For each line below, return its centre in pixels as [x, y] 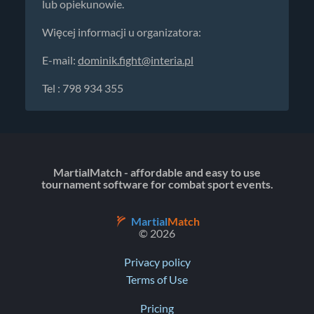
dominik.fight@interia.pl [136, 60]
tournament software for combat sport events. [157, 184]
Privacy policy [157, 262]
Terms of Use [157, 280]
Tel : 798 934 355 [83, 88]
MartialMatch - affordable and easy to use [157, 172]
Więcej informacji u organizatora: [122, 32]
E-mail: [60, 60]
